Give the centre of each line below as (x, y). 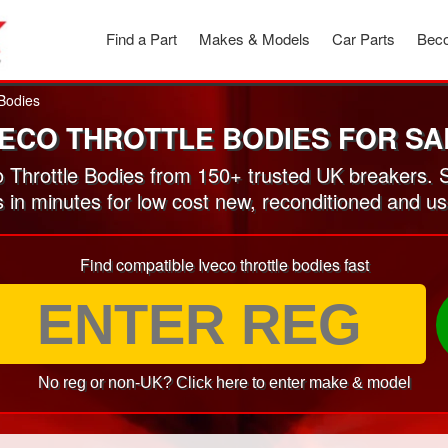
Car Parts (363, 38)
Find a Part (141, 38)
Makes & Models (254, 38)
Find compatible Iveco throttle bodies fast (224, 264)
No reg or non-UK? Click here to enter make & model (224, 382)
